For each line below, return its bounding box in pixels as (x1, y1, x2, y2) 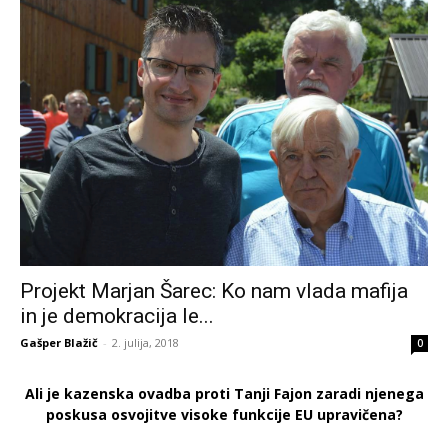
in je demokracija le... (20, 303, 214, 328)
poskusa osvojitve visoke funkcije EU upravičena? (45, 404, 403, 424)
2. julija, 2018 (112, 334, 179, 350)
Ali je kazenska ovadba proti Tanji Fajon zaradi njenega (24, 383, 424, 403)
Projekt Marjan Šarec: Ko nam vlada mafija (20, 278, 408, 303)
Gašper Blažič (20, 334, 98, 350)
